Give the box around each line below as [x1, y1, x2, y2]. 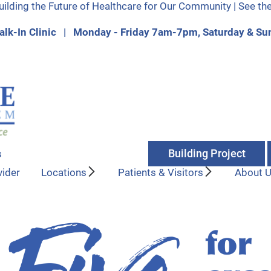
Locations [41, 166, 87, 178]
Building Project [168, 147, 246, 160]
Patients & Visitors [118, 166, 204, 178]
